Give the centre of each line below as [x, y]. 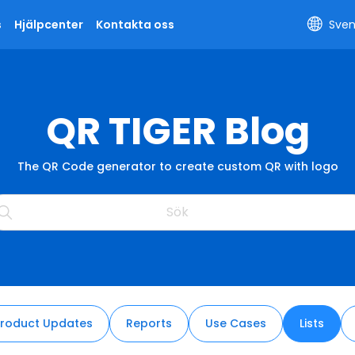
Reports [149, 323]
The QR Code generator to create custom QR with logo [177, 166]
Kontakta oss [135, 25]
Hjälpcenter [48, 25]
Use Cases [235, 323]
